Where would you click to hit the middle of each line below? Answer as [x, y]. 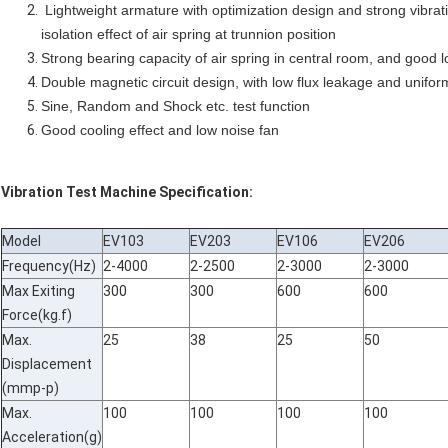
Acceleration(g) [52, 437]
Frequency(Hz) [49, 266]
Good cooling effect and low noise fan [160, 130]
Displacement [47, 364]
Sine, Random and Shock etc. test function [175, 106]
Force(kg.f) [37, 315]
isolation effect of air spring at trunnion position [188, 34]
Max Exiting [38, 291]
